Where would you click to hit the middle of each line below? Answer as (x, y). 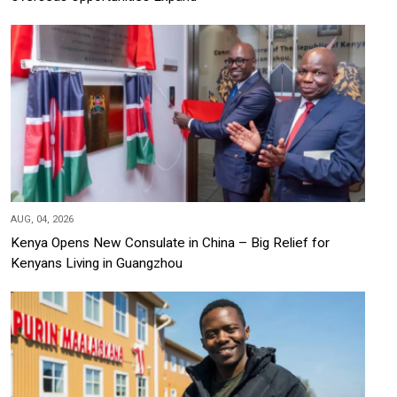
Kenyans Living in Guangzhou (97, 264)
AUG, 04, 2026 (42, 220)
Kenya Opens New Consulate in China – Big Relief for (170, 243)
